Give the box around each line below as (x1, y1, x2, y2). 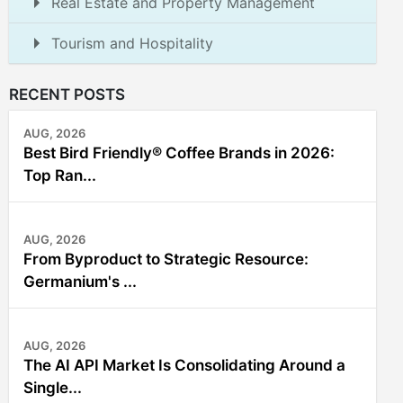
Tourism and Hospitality (51, 34, 213, 52)
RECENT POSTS (9, 85, 125, 103)
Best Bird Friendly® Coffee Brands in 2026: (23, 144, 335, 162)
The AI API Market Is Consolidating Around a (23, 356, 345, 374)
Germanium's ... (23, 273, 137, 291)
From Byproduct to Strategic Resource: (23, 250, 309, 268)
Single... (23, 379, 82, 397)
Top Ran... (23, 166, 96, 184)
